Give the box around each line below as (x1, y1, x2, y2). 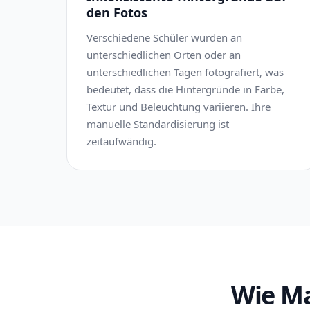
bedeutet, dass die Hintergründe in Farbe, (86, 82, 284, 96)
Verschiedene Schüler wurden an (86, 30, 242, 44)
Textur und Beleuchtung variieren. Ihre (86, 100, 271, 113)
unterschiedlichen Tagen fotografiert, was (86, 65, 284, 79)
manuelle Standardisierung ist (86, 117, 229, 131)
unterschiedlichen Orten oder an (86, 48, 241, 62)
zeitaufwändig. (86, 134, 156, 148)
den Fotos (86, 4, 147, 21)
